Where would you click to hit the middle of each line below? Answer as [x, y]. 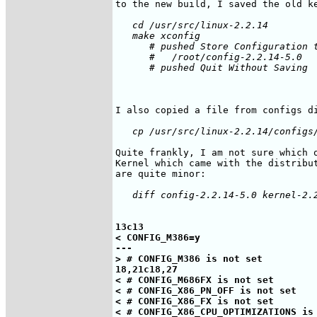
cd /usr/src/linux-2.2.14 [192, 25]
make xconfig [158, 35]
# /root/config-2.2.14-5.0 [209, 57]
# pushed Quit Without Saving [212, 67]
